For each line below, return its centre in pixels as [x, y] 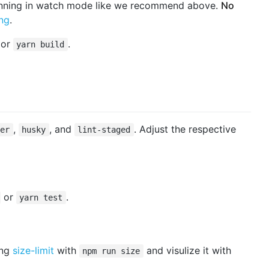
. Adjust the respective [185, 129]
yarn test [41, 198]
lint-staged [104, 130]
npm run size [111, 251]
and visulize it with [187, 251]
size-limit [33, 251]
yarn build [41, 44]
